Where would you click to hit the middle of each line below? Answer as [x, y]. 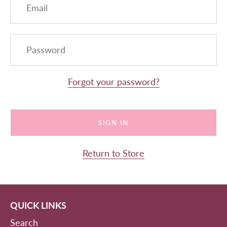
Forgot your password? [113, 82]
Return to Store [113, 153]
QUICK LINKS [38, 205]
